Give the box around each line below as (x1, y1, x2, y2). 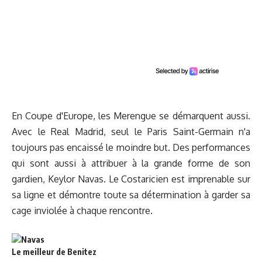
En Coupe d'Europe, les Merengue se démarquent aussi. (12, 109, 250, 122)
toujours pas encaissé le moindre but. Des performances (12, 141, 250, 153)
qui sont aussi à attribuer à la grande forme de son (12, 157, 250, 169)
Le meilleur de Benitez (12, 247, 96, 257)
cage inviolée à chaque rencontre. (12, 204, 153, 216)
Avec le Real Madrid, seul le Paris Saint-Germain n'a (12, 125, 250, 137)
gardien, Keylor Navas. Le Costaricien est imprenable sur (12, 173, 250, 185)
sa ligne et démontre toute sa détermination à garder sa (12, 188, 250, 201)
